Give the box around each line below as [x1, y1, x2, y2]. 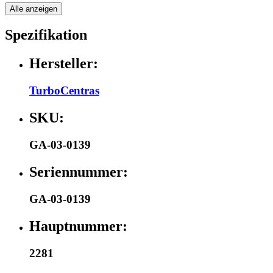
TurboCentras [29, 84, 99, 97]
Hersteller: [29, 55, 98, 72]
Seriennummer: [29, 163, 128, 180]
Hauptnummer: [29, 218, 127, 234]
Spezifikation [5, 27, 87, 43]
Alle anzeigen [10, 4, 57, 13]
